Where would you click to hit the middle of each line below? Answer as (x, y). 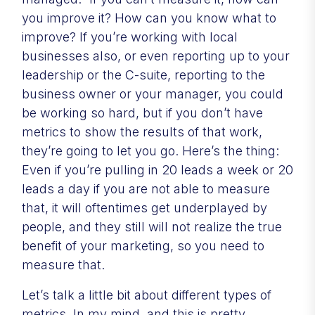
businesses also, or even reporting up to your (156, 56)
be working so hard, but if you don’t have (142, 112)
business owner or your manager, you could (153, 94)
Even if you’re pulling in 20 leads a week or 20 (157, 169)
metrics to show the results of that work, (142, 131)
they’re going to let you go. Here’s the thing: (150, 150)
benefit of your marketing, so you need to (143, 245)
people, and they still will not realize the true (152, 226)
